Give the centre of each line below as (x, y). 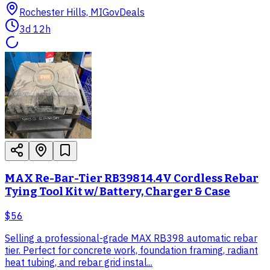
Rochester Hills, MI (61, 12)
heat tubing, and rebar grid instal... (79, 262)
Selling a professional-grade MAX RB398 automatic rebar (131, 238)
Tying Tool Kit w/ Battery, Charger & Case (118, 192)
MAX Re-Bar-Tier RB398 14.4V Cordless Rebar (132, 179)
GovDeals (124, 12)
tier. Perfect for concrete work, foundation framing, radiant (131, 250)
